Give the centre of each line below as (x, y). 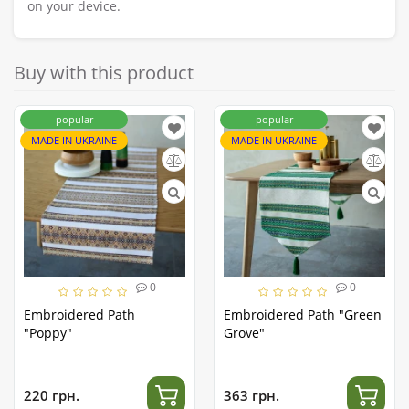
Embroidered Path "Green (303, 315)
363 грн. (252, 395)
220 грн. (52, 395)
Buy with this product (104, 73)
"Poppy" (48, 333)
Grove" (244, 333)
